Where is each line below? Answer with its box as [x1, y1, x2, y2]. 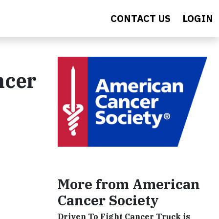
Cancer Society [58, 191, 159, 209]
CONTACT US [110, 12, 171, 25]
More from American [58, 175, 200, 193]
